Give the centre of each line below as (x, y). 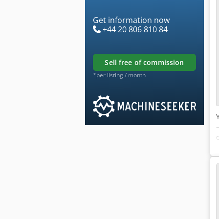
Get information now (131, 20)
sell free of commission (146, 62)
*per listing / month (119, 75)
